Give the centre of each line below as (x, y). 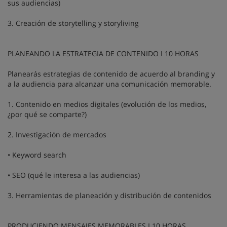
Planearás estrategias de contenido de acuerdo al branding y (111, 73)
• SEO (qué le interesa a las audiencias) (74, 175)
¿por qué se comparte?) (47, 114)
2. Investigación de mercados (57, 134)
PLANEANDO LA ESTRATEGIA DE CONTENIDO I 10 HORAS (104, 53)
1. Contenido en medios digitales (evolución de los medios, (107, 104)
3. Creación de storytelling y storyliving (73, 23)
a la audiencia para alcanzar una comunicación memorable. (109, 84)
